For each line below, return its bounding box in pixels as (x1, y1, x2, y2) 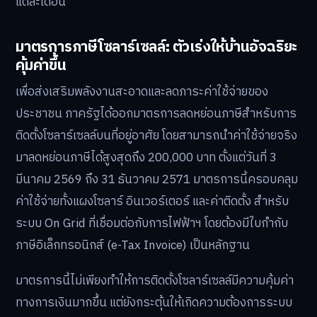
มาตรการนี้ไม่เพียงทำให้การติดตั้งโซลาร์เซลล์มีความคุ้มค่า (16, 270, 294, 291)
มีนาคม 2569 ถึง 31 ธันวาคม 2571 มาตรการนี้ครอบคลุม (16, 170, 298, 190)
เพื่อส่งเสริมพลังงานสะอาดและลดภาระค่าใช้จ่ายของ (16, 82, 268, 103)
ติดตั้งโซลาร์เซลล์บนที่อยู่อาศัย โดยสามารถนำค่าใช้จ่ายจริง (16, 126, 297, 146)
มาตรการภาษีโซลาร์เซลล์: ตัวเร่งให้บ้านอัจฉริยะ (16, 37, 298, 56)
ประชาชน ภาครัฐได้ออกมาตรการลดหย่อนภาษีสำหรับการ (16, 104, 296, 125)
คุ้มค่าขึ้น (16, 55, 67, 74)
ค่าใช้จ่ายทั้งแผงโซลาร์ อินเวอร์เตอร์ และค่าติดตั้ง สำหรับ (16, 192, 289, 212)
